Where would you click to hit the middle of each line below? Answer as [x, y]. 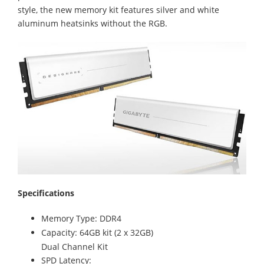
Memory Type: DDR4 [81, 218]
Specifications [46, 193]
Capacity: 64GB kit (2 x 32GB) [97, 232]
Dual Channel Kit [75, 246]
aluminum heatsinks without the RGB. [93, 23]
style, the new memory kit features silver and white [118, 9]
